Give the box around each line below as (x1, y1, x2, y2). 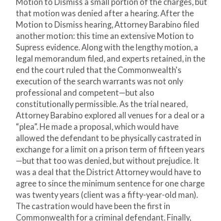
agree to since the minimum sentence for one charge (16, 179, 205, 189)
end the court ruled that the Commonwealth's (16, 65, 182, 75)
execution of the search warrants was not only (16, 76, 183, 87)
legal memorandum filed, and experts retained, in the (16, 54, 205, 64)
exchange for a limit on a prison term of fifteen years (16, 145, 205, 155)
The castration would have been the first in (16, 201, 170, 212)
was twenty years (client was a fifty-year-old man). (16, 190, 198, 200)
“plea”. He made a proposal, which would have (16, 122, 179, 132)
